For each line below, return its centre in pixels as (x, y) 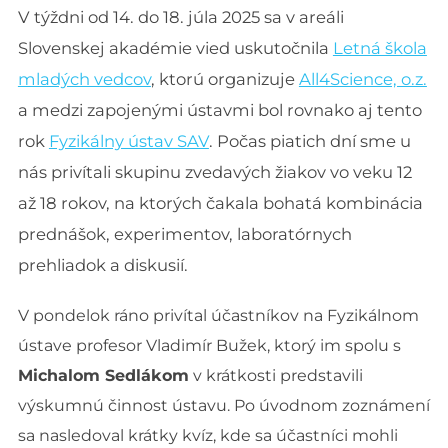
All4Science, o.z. (362, 79)
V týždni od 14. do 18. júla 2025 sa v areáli (180, 17)
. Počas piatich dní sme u (309, 141)
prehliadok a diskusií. (102, 265)
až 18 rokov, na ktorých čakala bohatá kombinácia (220, 203)
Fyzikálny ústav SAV (128, 141)
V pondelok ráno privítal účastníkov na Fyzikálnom (218, 315)
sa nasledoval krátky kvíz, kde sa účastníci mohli (207, 435)
